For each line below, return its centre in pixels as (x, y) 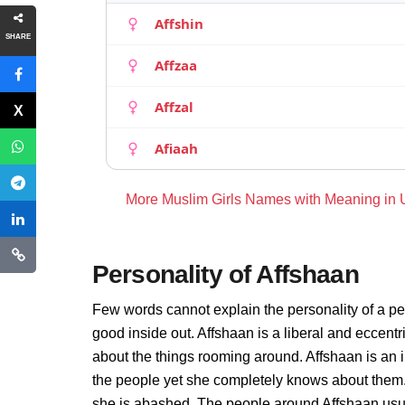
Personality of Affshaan (226, 274)
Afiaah (176, 148)
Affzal (174, 107)
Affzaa (176, 65)
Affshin (179, 24)
